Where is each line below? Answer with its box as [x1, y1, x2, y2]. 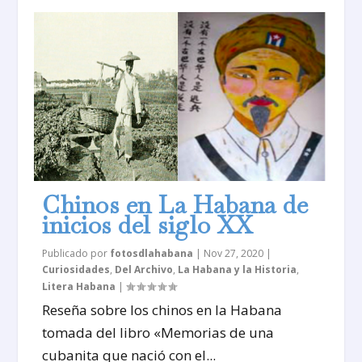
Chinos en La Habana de [42, 189, 309, 221]
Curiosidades [42, 263, 111, 277]
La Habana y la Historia [178, 263, 297, 277]
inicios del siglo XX [42, 209, 253, 242]
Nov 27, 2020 [204, 246, 264, 261]
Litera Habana [42, 280, 116, 294]
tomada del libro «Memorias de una [42, 323, 275, 343]
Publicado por [42, 246, 111, 261]
